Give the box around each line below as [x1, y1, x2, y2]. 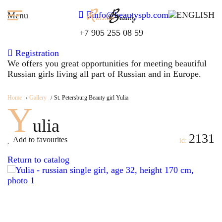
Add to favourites [13, 135, 67, 144]
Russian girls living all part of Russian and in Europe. [7, 69, 201, 79]
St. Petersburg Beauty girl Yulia [54, 94, 128, 101]
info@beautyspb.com [92, 10, 168, 20]
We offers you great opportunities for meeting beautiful [7, 58, 207, 68]
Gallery [29, 94, 47, 101]
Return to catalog [7, 155, 69, 165]
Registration [13, 48, 59, 58]
